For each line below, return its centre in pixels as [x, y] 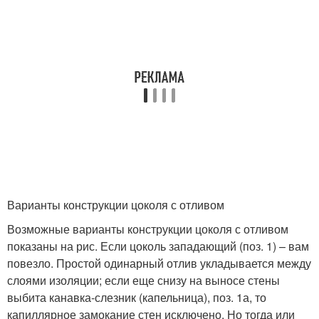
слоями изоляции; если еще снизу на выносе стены [143, 280]
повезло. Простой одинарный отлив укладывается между [159, 263]
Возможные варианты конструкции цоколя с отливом [148, 229]
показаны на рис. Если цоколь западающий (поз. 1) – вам [158, 246]
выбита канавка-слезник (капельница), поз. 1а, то [137, 297]
